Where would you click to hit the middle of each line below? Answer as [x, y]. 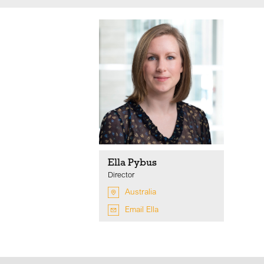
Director [121, 175]
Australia [141, 192]
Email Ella [142, 209]
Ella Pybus [132, 163]
